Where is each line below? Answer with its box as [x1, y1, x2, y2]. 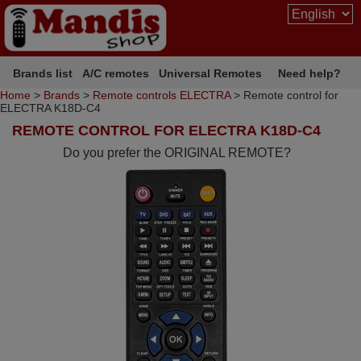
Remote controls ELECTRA [93, 89, 230, 102]
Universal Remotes [159, 66, 263, 80]
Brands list [13, 66, 73, 80]
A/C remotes [82, 66, 150, 80]
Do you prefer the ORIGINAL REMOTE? [63, 146, 292, 160]
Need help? [278, 66, 341, 80]
